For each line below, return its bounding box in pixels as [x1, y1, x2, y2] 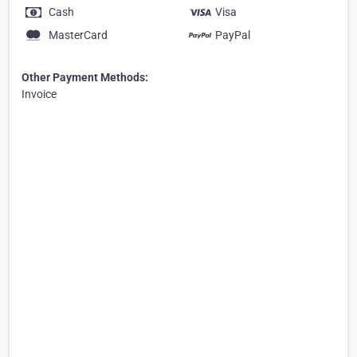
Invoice [22, 88, 57, 101]
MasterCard [49, 29, 108, 42]
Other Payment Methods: [22, 71, 148, 84]
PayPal [215, 29, 250, 42]
